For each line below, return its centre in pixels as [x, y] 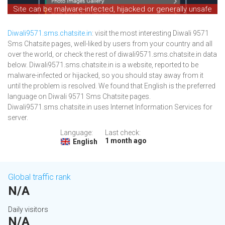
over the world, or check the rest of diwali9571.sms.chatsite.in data [112, 54]
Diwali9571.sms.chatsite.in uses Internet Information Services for [110, 107]
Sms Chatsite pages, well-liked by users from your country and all [110, 44]
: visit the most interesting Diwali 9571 [150, 33]
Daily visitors [28, 210]
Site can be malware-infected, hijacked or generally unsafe [113, 9]
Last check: [123, 133]
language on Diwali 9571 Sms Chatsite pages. [79, 97]
